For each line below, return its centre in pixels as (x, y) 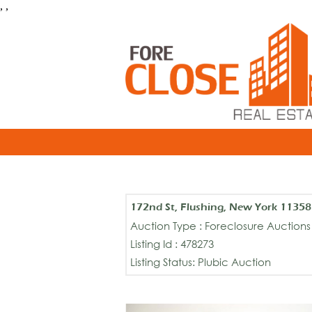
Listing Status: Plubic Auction (200, 262)
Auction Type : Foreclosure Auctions (220, 225)
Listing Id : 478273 (172, 243)
